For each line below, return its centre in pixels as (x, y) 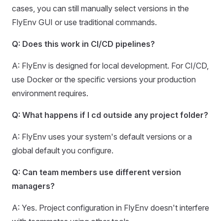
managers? (33, 186)
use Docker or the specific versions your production (104, 80)
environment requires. (50, 93)
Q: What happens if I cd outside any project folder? (110, 115)
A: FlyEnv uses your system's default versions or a (102, 137)
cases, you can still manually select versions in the (100, 9)
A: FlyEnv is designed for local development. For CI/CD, (110, 66)
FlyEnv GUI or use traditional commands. (84, 22)
